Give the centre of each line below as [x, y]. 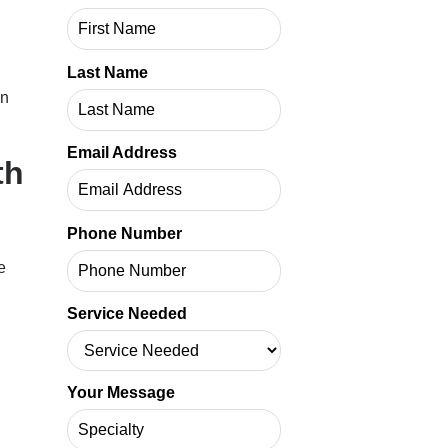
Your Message [121, 393]
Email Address [122, 153]
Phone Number [125, 233]
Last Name [108, 72]
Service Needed [127, 313]
